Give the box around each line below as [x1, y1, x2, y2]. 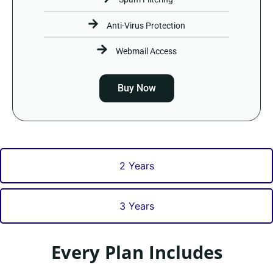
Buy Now [117, 82, 156, 94]
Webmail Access [115, 46, 177, 57]
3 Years [119, 200, 154, 213]
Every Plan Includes [51, 240, 222, 264]
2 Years [119, 160, 154, 172]
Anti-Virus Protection [107, 20, 186, 30]
